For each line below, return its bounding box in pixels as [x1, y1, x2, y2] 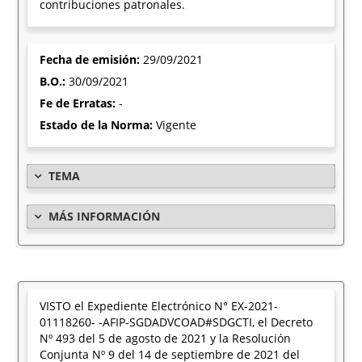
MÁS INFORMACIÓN [48, 208, 161, 224]
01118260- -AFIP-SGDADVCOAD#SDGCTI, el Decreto [40, 314, 314, 330]
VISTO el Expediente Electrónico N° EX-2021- [40, 298, 279, 314]
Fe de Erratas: [40, 95, 120, 111]
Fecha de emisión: [40, 52, 144, 67]
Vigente [156, 117, 197, 133]
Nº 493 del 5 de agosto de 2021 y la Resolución [40, 330, 292, 346]
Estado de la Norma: [40, 117, 157, 133]
